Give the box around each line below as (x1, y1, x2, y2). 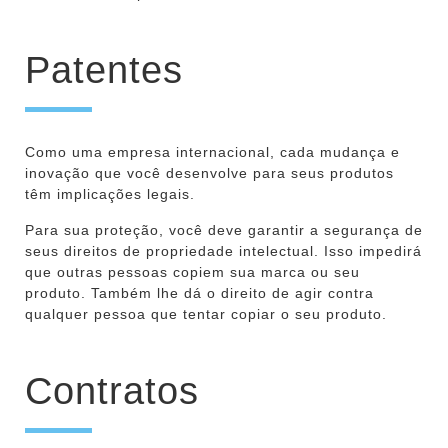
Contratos (25, 369, 199, 412)
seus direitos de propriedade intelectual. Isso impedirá (25, 242, 422, 259)
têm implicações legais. (25, 185, 195, 202)
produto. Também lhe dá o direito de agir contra (25, 284, 374, 301)
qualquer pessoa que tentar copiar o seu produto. (25, 305, 387, 322)
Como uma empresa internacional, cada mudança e (25, 143, 400, 160)
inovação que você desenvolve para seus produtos (25, 164, 394, 181)
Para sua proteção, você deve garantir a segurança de (25, 221, 423, 238)
